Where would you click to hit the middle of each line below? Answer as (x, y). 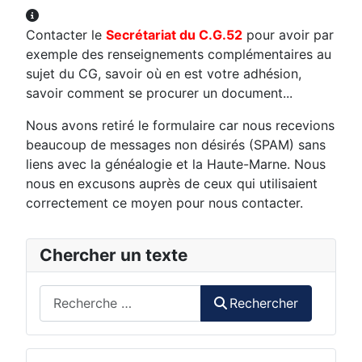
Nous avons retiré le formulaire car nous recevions (180, 125)
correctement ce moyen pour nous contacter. (164, 202)
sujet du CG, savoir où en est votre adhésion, (164, 73)
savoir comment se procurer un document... (159, 93)
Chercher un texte (114, 255)
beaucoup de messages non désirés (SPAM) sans (176, 144)
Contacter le (66, 34)
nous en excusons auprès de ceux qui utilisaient (172, 183)
